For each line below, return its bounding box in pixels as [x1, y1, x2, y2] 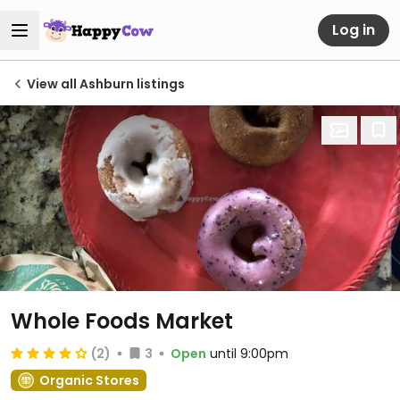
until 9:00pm [210, 345, 288, 362]
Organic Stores [39, 371, 139, 389]
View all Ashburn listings [27, 75, 185, 93]
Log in [332, 19, 375, 40]
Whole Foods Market [11, 306, 233, 336]
